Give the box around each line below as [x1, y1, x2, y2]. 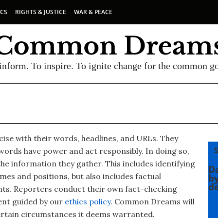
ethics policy [64, 197, 110, 206]
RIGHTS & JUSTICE [15, 8, 66, 16]
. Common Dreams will [110, 197, 195, 206]
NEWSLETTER [63, 181, 131, 201]
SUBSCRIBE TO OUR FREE [30, 162, 164, 182]
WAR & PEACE [74, 8, 112, 16]
